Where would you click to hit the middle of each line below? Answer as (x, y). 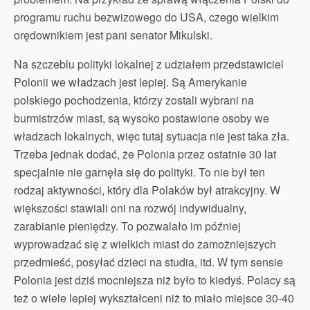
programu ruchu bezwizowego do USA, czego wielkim (146, 17)
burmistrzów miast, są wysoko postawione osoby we (142, 118)
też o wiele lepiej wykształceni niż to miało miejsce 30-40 (154, 298)
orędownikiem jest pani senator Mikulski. (113, 35)
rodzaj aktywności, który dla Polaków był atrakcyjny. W (147, 190)
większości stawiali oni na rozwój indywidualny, (130, 208)
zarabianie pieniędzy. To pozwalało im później (127, 226)
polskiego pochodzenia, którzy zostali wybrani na (134, 100)
